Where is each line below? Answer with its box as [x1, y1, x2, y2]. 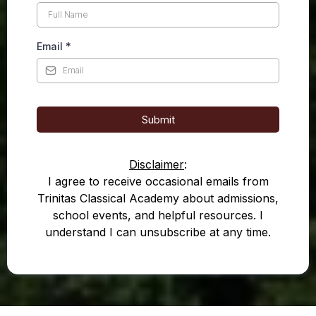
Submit [141, 113, 175, 126]
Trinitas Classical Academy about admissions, [37, 191, 279, 205]
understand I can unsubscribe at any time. [45, 225, 271, 239]
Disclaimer [129, 157, 184, 171]
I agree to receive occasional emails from [47, 174, 269, 188]
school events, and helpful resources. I [53, 208, 263, 222]
